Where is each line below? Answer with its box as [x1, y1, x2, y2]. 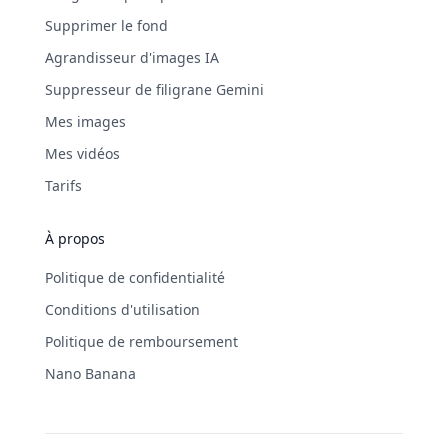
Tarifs [44, 175, 82, 195]
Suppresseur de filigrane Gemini [44, 79, 264, 99]
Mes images [44, 111, 126, 131]
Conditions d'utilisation [44, 299, 200, 319]
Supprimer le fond [44, 15, 168, 35]
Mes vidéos [44, 143, 120, 163]
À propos [44, 228, 105, 248]
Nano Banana [44, 363, 136, 383]
